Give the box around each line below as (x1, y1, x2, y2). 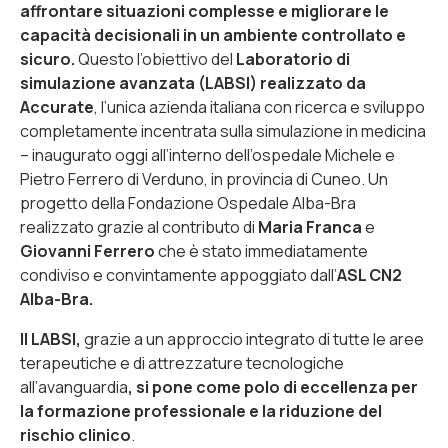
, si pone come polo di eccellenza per (128, 376, 418, 398)
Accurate (20, 96, 94, 118)
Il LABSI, (20, 328, 84, 350)
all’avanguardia (20, 376, 128, 398)
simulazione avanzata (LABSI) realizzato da (20, 72, 366, 94)
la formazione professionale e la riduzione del (20, 400, 382, 422)
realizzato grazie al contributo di (20, 216, 258, 238)
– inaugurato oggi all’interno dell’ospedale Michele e (20, 144, 395, 166)
